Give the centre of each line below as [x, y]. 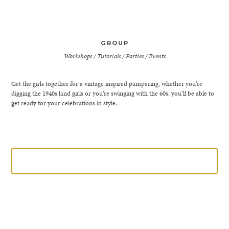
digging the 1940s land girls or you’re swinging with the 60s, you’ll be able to [113, 93]
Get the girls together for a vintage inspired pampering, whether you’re [107, 83]
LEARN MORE [114, 161]
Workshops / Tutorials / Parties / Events [114, 56]
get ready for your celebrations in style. [64, 103]
